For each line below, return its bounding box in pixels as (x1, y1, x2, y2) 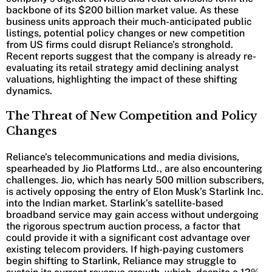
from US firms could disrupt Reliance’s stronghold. (6, 39, 233, 51)
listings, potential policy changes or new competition (6, 27, 245, 39)
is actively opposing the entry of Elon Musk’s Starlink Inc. (6, 186, 263, 198)
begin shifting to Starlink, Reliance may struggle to (6, 255, 236, 267)
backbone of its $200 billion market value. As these (6, 4, 239, 16)
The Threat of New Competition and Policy (6, 109, 256, 123)
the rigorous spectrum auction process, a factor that (6, 220, 240, 233)
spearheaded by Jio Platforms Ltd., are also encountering (6, 163, 262, 175)
